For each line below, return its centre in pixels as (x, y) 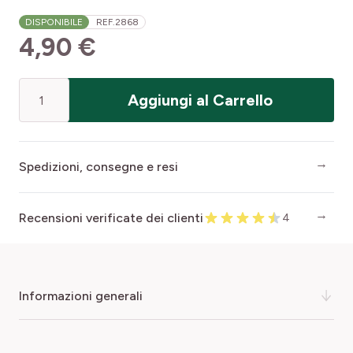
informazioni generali (82, 295)
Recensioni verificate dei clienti (111, 218)
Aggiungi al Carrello (200, 100)
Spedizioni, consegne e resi (98, 167)
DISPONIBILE (54, 22)
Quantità (43, 87)
